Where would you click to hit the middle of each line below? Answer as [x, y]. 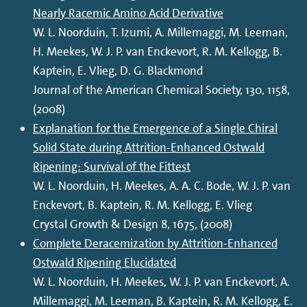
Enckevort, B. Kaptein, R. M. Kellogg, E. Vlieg [143, 205]
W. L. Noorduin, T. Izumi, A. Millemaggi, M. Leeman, [161, 33]
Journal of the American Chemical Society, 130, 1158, [162, 90]
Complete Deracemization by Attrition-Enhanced [156, 244]
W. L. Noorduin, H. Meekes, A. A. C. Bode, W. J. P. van [162, 186]
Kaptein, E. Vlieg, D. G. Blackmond [118, 71]
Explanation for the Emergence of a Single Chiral [156, 128]
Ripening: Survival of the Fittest [112, 167]
